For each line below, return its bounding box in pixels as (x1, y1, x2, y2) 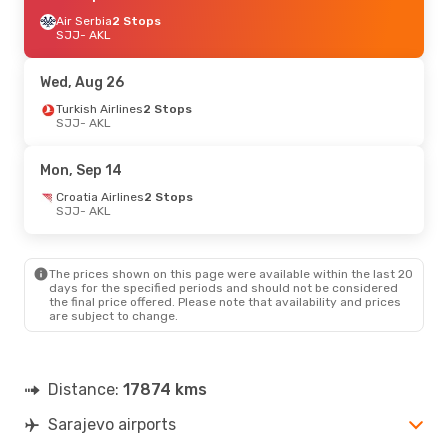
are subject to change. (49, 308, 178, 323)
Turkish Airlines (56, 101, 143, 116)
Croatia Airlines (56, 189, 144, 204)
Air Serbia (56, 13, 112, 28)
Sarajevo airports (48, 414, 176, 434)
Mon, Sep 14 (40, 161, 122, 179)
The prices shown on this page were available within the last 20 (49, 266, 413, 281)
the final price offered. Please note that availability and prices (49, 294, 401, 309)
